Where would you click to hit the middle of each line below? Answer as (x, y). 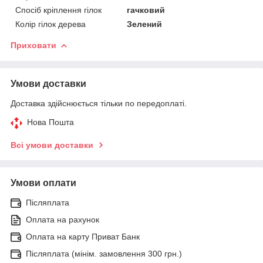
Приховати (33, 45)
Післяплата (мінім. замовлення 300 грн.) (104, 253)
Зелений (145, 24)
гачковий (146, 10)
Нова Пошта (50, 122)
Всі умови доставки (52, 145)
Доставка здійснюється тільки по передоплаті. (99, 103)
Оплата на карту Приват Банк (83, 236)
